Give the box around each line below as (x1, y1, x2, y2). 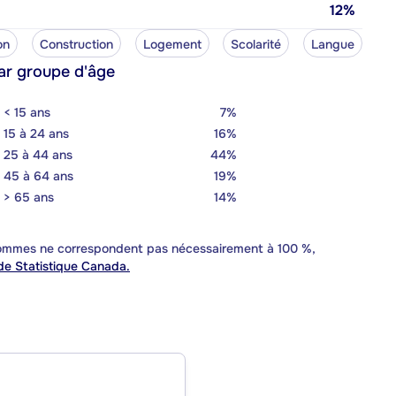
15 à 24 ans (4, 125, 69, 141)
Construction (39, 35, 113, 52)
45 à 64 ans (4, 167, 73, 184)
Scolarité (231, 35, 282, 52)
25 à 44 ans (4, 146, 72, 163)
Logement (142, 35, 202, 52)
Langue (311, 35, 354, 52)
